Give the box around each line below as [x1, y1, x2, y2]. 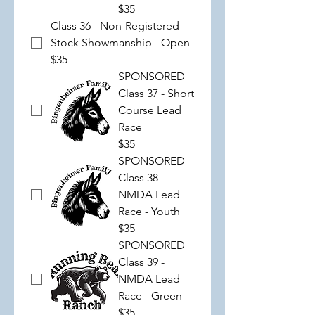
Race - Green [118, 289, 182, 302]
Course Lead [118, 103, 181, 117]
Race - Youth [118, 205, 180, 218]
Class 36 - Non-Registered [51, 19, 179, 32]
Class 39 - [118, 255, 165, 269]
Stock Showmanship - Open [51, 36, 190, 49]
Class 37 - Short [118, 86, 194, 100]
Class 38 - [118, 171, 165, 184]
